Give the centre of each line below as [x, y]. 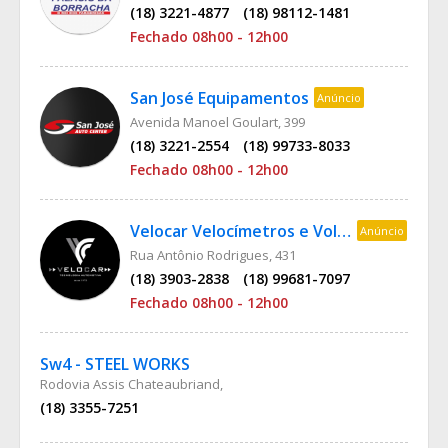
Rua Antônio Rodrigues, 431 [213, 255]
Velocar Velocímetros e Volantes [344, 231]
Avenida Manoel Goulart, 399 [217, 122]
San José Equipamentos [219, 98]
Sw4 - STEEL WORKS [115, 364]
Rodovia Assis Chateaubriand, [131, 384]
